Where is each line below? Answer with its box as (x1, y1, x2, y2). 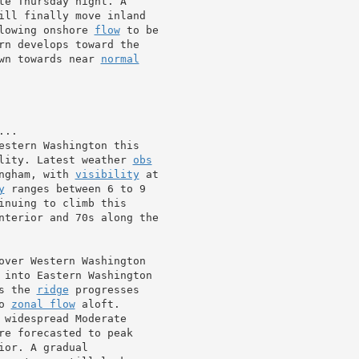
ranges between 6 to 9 (4, 182, 146, 195)
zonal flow (10, 297, 75, 310)
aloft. (75, 297, 120, 310)
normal (100, 52, 139, 65)
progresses (68, 283, 139, 296)
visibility (75, 167, 139, 180)
